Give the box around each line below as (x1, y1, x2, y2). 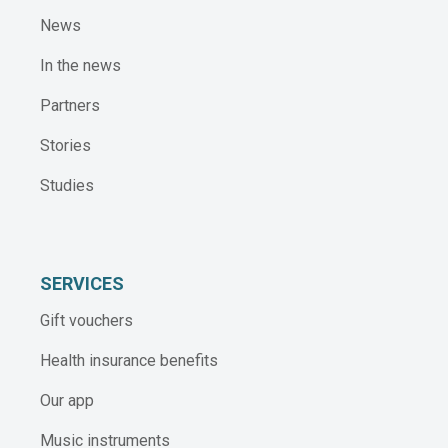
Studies (40, 176, 94, 196)
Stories (40, 136, 91, 156)
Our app (40, 391, 94, 411)
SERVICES (40, 273, 124, 295)
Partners (40, 96, 100, 116)
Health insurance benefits (40, 351, 218, 371)
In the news (40, 56, 121, 76)
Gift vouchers (40, 311, 133, 331)
